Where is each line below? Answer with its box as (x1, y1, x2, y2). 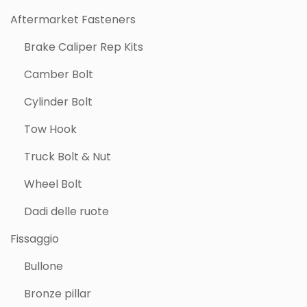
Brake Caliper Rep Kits (24, 39, 143, 55)
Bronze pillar (24, 286, 91, 302)
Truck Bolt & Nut (24, 149, 111, 164)
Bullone (24, 258, 63, 274)
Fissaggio (10, 231, 59, 247)
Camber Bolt (24, 66, 93, 82)
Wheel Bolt (24, 176, 82, 192)
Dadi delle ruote (24, 204, 109, 219)
